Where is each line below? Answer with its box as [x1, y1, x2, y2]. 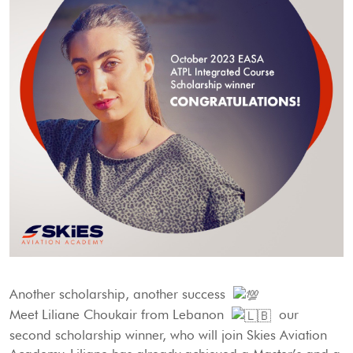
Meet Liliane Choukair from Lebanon [9, 307, 232, 322]
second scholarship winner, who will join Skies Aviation [9, 327, 327, 343]
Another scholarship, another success [9, 286, 233, 302]
